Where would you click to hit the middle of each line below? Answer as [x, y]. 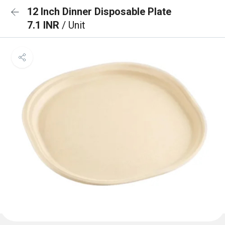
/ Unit [74, 25]
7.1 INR [44, 25]
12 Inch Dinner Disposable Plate [99, 12]
